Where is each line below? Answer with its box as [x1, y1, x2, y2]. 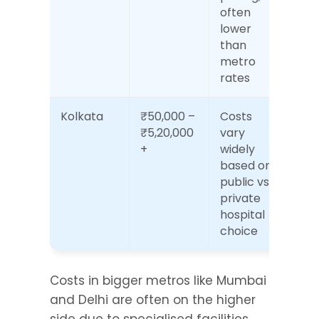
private [220, 190, 261, 206]
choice [220, 223, 258, 239]
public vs [220, 174, 269, 190]
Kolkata [61, 108, 103, 125]
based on [220, 157, 272, 174]
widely [220, 141, 255, 157]
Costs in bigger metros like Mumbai [50, 272, 266, 289]
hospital [220, 206, 265, 223]
